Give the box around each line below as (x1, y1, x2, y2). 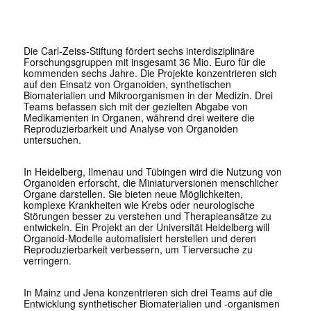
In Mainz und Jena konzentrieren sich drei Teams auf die (23, 285, 273, 300)
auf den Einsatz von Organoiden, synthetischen (23, 77, 231, 92)
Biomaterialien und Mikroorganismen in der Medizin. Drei (23, 88, 273, 103)
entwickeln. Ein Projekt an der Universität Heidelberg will (23, 220, 269, 235)
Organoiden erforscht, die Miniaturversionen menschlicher (23, 176, 278, 190)
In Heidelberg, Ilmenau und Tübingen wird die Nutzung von (23, 165, 282, 179)
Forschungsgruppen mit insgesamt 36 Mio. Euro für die (23, 55, 266, 69)
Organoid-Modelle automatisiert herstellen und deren (23, 231, 256, 246)
